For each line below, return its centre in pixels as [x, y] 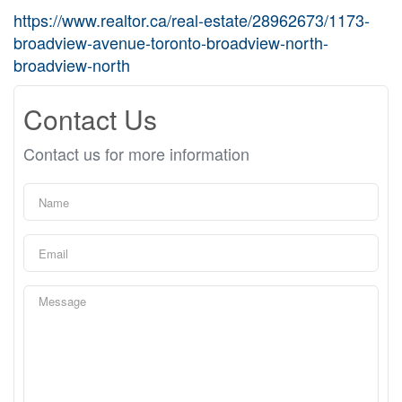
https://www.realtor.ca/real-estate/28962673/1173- [192, 20]
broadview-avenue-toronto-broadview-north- [171, 42]
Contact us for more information [136, 153]
